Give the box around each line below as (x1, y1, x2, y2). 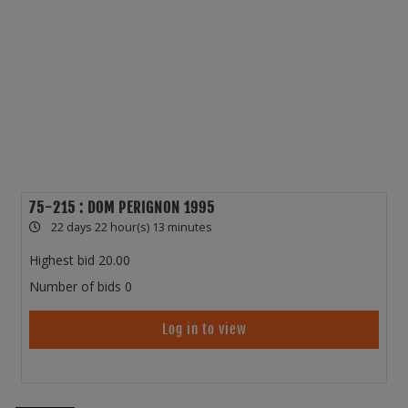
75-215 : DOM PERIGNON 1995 (29, 199, 215, 218)
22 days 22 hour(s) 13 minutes (51, 219, 212, 236)
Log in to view (161, 321, 247, 339)
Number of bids (29, 278, 121, 296)
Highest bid (29, 251, 95, 270)
